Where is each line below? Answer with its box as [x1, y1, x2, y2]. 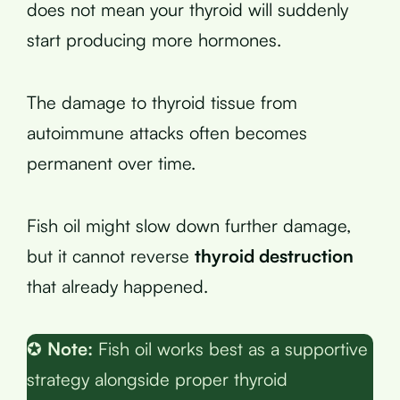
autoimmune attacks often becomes [27, 121, 307, 144]
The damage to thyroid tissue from [27, 90, 297, 113]
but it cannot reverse [27, 244, 195, 267]
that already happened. [27, 274, 208, 297]
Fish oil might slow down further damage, [27, 213, 351, 237]
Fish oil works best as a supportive [93, 337, 368, 360]
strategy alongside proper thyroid [27, 367, 287, 390]
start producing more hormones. [27, 28, 281, 51]
